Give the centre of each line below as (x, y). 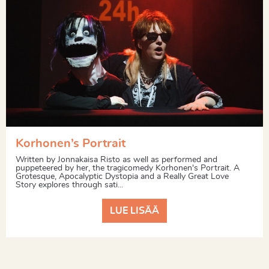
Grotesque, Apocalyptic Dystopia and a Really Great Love (122, 176)
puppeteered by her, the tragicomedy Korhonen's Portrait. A (128, 168)
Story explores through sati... (69, 185)
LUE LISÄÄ (134, 211)
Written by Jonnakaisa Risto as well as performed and (116, 159)
